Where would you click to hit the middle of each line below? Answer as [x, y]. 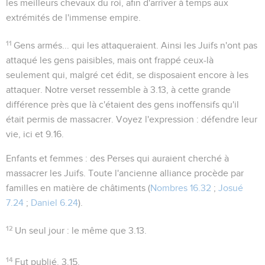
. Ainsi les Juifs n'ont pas [207, 45]
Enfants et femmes [44, 158]
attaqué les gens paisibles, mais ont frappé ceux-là [110, 60]
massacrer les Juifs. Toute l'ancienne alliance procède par [125, 173]
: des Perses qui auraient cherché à [156, 158]
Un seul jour [40, 230]
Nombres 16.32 [181, 188]
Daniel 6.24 [54, 203]
